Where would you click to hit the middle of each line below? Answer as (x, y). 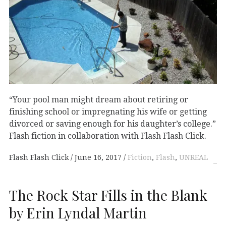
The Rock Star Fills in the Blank (108, 195)
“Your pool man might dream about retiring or (99, 99)
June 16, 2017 (98, 158)
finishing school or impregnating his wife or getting (108, 111)
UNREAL (193, 158)
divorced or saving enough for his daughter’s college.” (112, 124)
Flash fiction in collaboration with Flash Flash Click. (108, 136)
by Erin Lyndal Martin (78, 212)
